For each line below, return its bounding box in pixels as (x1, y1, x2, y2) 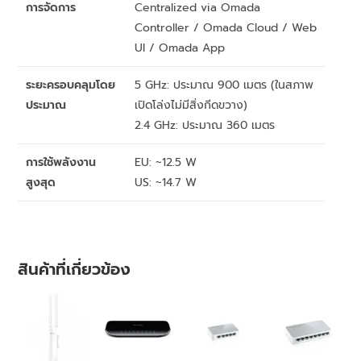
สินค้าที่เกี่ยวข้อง (18, 257, 131, 282)
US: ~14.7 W (135, 174, 197, 192)
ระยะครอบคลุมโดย (26, 77, 116, 94)
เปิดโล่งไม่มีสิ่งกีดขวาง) (135, 97, 248, 114)
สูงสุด (26, 174, 56, 192)
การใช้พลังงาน (26, 154, 97, 172)
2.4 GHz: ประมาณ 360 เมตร (135, 117, 276, 135)
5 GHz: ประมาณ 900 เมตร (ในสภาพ (135, 77, 314, 94)
